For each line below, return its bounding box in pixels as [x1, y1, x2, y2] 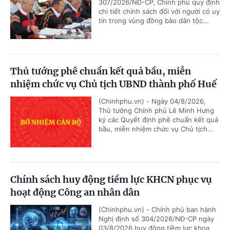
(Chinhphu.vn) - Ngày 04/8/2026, [99, 97, 206, 106]
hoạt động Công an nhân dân [10, 186, 140, 199]
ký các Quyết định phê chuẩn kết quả [99, 116, 218, 124]
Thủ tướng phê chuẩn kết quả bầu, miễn [10, 65, 191, 78]
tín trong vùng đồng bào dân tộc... [99, 16, 209, 25]
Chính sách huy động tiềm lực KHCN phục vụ [10, 174, 212, 186]
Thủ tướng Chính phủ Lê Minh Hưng [99, 106, 214, 115]
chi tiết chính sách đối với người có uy [99, 7, 220, 16]
